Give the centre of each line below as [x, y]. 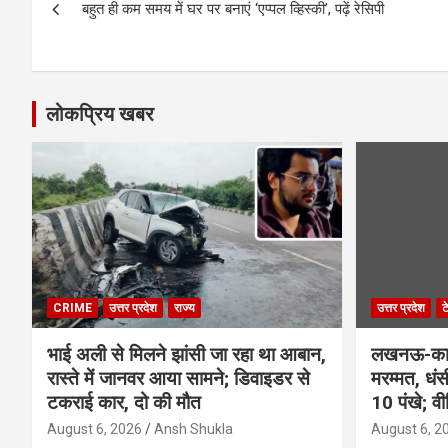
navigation [105, 29]
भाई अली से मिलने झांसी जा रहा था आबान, [186, 354]
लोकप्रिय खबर [100, 114]
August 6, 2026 [94, 428]
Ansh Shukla [193, 428]
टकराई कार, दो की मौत [124, 402]
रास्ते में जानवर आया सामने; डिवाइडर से [178, 378]
